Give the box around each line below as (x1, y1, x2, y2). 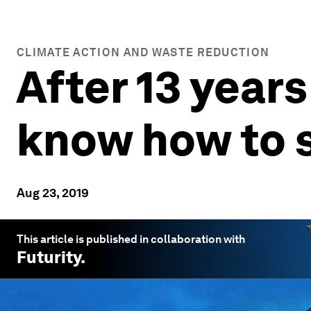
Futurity (17, 247, 81, 267)
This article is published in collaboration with (17, 233, 245, 246)
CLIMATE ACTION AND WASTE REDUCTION (17, 46, 270, 59)
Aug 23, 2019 (17, 185, 89, 200)
